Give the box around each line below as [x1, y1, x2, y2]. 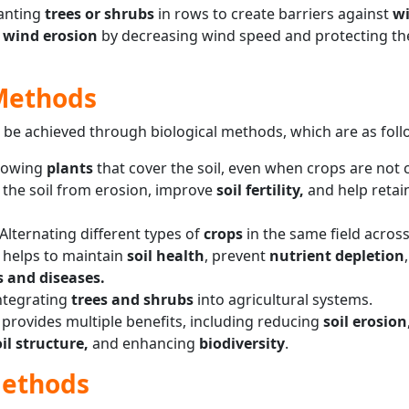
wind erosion [2, 25, 98, 46]
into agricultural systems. [193, 288, 372, 309]
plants [46, 157, 97, 178]
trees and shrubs [70, 288, 194, 309]
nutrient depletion [268, 245, 404, 266]
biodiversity [198, 332, 285, 353]
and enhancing [91, 332, 199, 353]
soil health [126, 245, 204, 266]
